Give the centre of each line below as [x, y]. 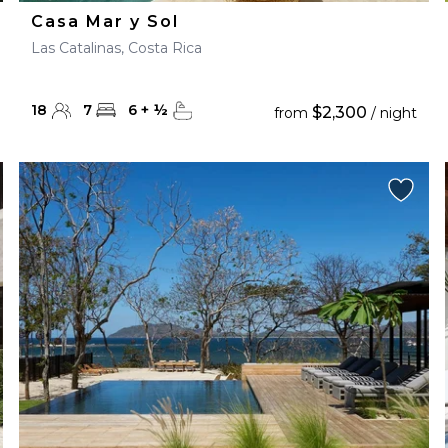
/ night [392, 113]
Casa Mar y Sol [104, 21]
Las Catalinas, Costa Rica [116, 48]
